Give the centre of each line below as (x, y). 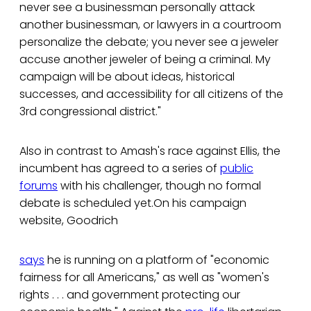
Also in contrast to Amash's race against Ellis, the (150, 151)
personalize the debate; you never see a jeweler (149, 42)
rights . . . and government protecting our (130, 295)
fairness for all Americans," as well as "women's (144, 278)
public (237, 169)
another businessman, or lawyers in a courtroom (150, 25)
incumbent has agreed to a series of (120, 169)
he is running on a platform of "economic (157, 260)
